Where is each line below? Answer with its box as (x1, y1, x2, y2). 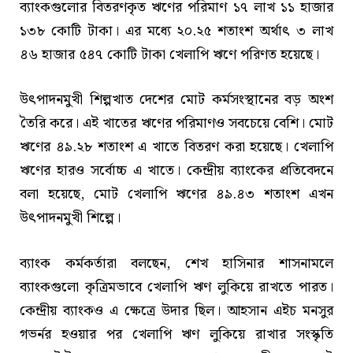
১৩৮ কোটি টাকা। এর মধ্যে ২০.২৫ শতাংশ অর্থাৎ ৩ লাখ (20, 19, 333, 43)
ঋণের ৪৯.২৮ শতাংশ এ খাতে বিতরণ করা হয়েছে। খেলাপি (20, 136, 333, 159)
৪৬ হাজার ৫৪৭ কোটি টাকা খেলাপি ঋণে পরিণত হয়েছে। (20, 43, 319, 66)
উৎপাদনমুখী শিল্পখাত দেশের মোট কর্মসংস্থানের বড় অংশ (20, 88, 333, 112)
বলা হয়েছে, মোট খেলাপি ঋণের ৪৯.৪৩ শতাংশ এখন (20, 183, 333, 206)
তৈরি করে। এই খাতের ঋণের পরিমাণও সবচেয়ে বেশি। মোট (20, 112, 333, 136)
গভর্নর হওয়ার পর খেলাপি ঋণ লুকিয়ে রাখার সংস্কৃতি (20, 323, 333, 346)
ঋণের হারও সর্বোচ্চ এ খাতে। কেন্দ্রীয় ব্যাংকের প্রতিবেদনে (20, 159, 333, 183)
